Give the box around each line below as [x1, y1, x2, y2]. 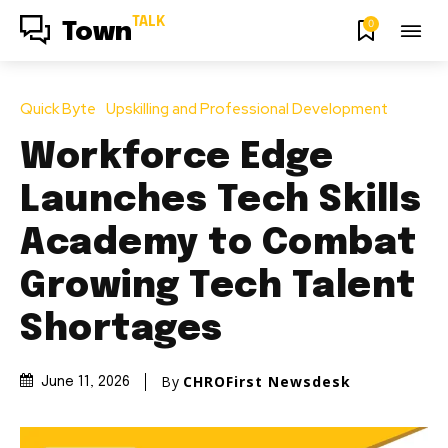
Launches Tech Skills [20, 182, 421, 219]
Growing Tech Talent [20, 268, 416, 305]
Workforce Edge [20, 139, 333, 176]
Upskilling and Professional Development [106, 98, 388, 119]
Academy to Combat [20, 225, 417, 262]
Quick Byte [20, 98, 96, 119]
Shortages [20, 311, 223, 348]
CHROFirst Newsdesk [183, 371, 351, 391]
